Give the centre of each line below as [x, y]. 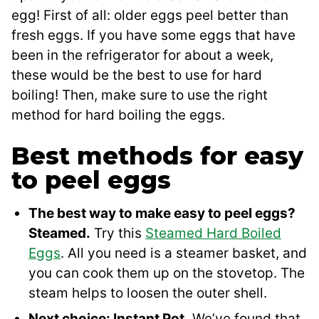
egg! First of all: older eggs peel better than [150, 16]
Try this [118, 234]
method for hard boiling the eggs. [118, 115]
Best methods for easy [157, 156]
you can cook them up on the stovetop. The [167, 273]
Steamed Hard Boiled [213, 234]
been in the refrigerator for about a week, [142, 56]
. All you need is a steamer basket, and [184, 253]
